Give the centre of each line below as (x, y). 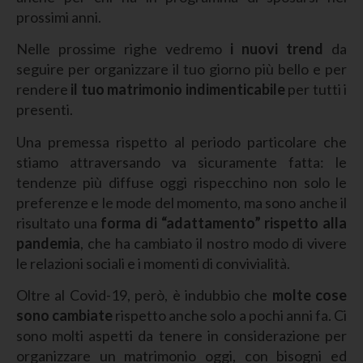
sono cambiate (66, 316)
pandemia (48, 243)
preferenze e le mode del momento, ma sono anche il (181, 202)
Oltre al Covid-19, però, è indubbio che (144, 295)
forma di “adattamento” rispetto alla (224, 222)
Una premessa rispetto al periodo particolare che (181, 141)
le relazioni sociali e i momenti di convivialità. (153, 263)
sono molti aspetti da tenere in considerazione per (181, 336)
